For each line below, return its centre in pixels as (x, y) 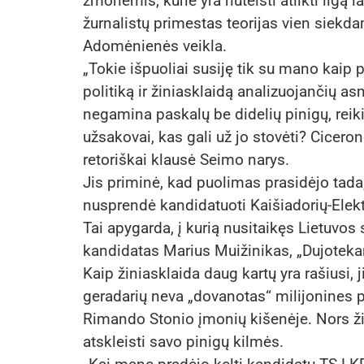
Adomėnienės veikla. (155, 46)
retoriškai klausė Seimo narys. (186, 160)
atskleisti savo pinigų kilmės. (183, 342)
